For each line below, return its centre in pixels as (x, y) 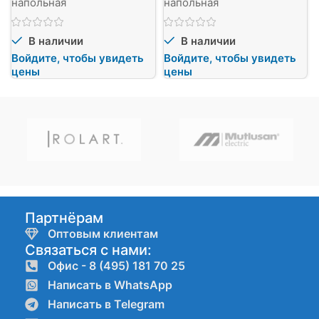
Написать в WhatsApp (110, 285)
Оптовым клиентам (103, 234)
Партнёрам (64, 218)
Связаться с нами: (88, 250)
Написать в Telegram (106, 304)
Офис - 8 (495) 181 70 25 (116, 266)
